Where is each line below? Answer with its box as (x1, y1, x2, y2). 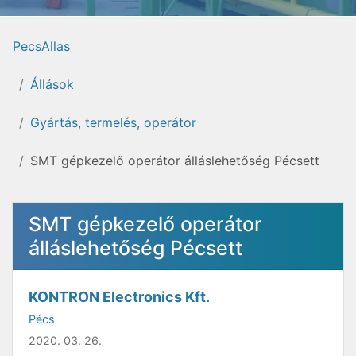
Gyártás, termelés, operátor (30, 114, 196, 130)
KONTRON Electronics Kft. (29, 288, 210, 305)
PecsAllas (13, 38, 70, 54)
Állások (30, 76, 74, 92)
